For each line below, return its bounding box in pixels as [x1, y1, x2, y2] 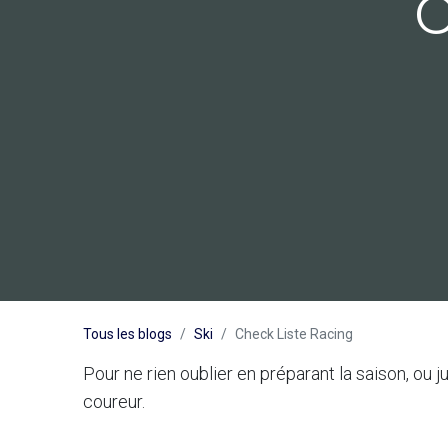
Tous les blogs [82, 325, 172, 342]
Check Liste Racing [234, 325, 353, 342]
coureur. [82, 390, 145, 412]
